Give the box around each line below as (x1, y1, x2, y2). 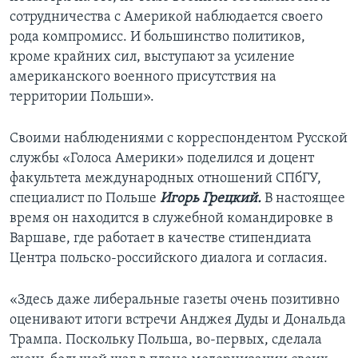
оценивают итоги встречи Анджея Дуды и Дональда (10, 312, 346, 328)
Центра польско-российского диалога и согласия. (10, 251, 328, 267)
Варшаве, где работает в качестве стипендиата (10, 231, 312, 247)
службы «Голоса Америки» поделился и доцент (10, 151, 314, 167)
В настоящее (261, 191, 345, 207)
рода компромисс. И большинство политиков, (10, 30, 305, 46)
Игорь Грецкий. (160, 191, 261, 207)
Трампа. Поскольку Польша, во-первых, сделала (10, 332, 322, 348)
